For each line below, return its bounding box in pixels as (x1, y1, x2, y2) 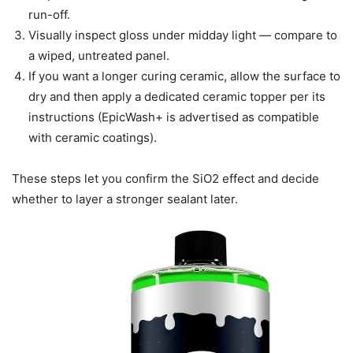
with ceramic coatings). (28, 130, 157, 146)
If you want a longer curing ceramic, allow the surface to (28, 69, 340, 84)
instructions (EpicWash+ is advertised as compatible (28, 110, 319, 125)
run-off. (28, 7, 70, 23)
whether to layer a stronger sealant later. (12, 191, 238, 207)
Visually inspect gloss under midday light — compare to (28, 28, 337, 43)
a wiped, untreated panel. (28, 48, 169, 64)
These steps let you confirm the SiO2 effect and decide (12, 171, 319, 187)
